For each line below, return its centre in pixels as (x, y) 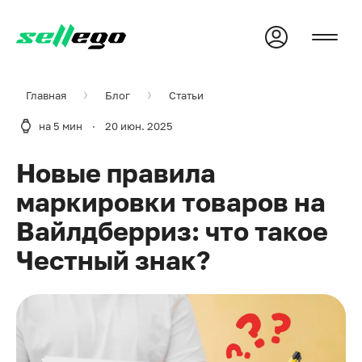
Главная (46, 95)
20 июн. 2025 (139, 126)
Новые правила (116, 173)
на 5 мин (61, 126)
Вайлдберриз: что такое (172, 231)
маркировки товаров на (171, 202)
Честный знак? (113, 260)
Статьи (186, 95)
